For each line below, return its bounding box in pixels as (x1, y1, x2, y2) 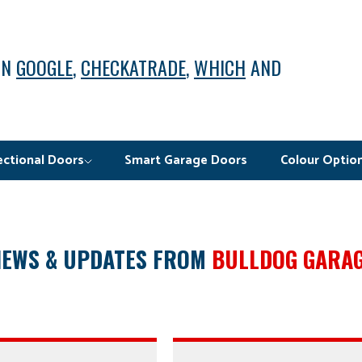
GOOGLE (16, 53, 73, 82)
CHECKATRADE (81, 53, 186, 82)
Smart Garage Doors (124, 149, 248, 172)
